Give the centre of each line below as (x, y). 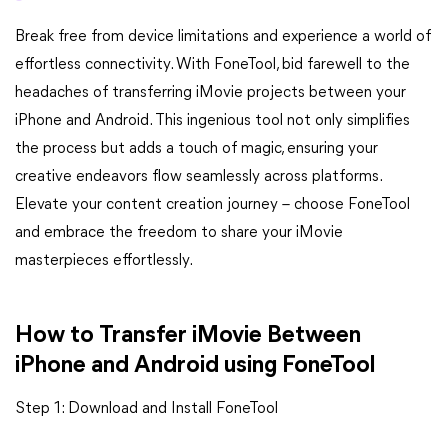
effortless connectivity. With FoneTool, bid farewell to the (212, 65)
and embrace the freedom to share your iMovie (179, 233)
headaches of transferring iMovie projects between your (210, 93)
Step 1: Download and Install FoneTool (146, 409)
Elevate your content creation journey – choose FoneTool (212, 205)
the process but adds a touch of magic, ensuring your (196, 149)
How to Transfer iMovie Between (188, 336)
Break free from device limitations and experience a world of (223, 37)
